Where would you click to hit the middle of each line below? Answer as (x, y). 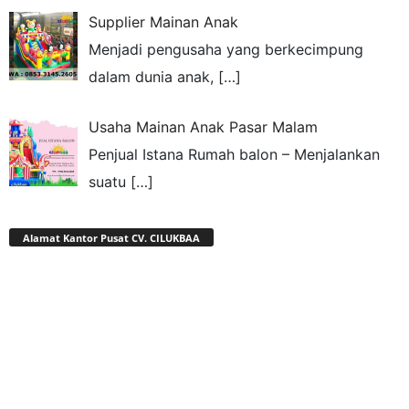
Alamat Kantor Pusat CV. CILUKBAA (111, 237)
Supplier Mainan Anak (163, 21)
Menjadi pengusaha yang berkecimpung (226, 49)
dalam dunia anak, (153, 76)
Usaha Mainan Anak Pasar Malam (203, 127)
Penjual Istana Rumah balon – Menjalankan (234, 155)
